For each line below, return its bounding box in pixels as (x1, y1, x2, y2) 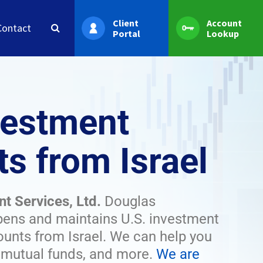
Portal (112, 28, 140, 39)
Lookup (207, 28, 240, 39)
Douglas (101, 193, 156, 210)
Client (112, 17, 139, 29)
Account (207, 17, 242, 29)
